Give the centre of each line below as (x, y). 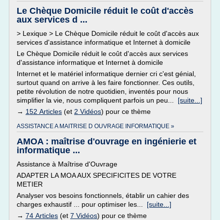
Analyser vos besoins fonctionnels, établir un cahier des (103, 195)
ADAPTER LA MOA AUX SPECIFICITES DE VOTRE (96, 175)
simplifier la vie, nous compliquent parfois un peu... (97, 100)
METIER (30, 184)
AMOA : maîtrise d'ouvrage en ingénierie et (107, 141)
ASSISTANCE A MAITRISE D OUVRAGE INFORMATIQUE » (96, 126)
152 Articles (44, 111)
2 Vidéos (88, 111)
